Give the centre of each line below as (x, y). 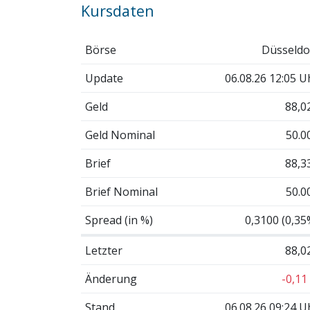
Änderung (111, 279)
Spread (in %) (119, 220)
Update (104, 78)
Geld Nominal (120, 135)
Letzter (103, 250)
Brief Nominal (121, 191)
